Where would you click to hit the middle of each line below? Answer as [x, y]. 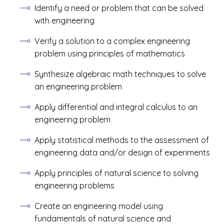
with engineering [64, 20]
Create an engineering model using [99, 206]
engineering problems [74, 185]
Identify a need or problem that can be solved [119, 8]
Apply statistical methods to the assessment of [122, 140]
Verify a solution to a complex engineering [112, 41]
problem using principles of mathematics [110, 53]
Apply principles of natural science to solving [116, 173]
